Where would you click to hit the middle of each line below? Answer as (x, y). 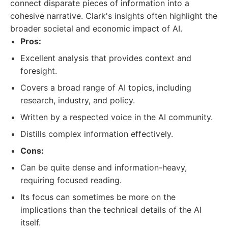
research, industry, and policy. (78, 100)
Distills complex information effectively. (97, 134)
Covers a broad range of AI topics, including (106, 88)
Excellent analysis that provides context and (106, 58)
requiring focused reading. (71, 180)
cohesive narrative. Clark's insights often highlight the (114, 16)
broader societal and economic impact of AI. (96, 28)
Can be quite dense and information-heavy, (104, 167)
